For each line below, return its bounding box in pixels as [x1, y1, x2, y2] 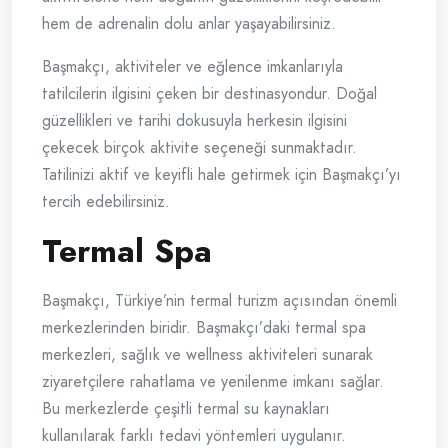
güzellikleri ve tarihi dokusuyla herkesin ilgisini [42, 109, 347, 133]
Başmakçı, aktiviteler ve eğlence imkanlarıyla [42, 55, 343, 79]
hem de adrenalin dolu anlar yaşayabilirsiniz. [42, 12, 336, 36]
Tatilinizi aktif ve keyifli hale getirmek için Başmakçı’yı [42, 163, 401, 187]
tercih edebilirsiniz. [42, 190, 170, 214]
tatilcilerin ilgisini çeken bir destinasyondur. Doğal [42, 82, 377, 106]
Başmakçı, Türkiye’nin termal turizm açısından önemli [42, 289, 397, 313]
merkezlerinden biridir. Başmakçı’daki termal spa [42, 316, 366, 340]
